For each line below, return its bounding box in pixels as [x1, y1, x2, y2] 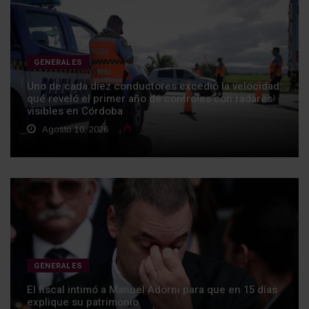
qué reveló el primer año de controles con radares [27, 91, 272, 106]
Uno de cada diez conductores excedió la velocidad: [27, 79, 282, 94]
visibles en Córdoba [27, 103, 123, 119]
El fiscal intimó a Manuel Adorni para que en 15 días [27, 282, 277, 297]
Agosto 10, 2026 [40, 124, 108, 134]
